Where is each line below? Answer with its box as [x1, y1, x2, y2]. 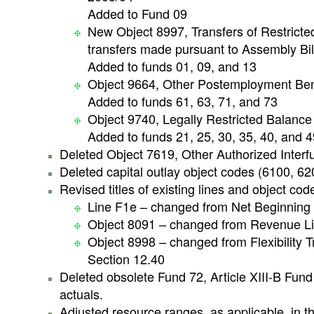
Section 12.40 [88, 250, 165, 268]
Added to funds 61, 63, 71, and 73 [88, 92, 278, 110]
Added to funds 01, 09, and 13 [88, 57, 257, 75]
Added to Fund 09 [88, 4, 187, 22]
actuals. [60, 285, 103, 303]
